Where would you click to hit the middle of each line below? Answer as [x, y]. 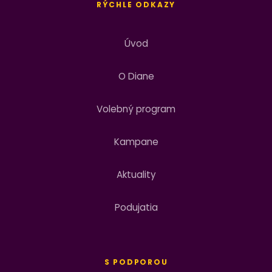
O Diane [136, 76]
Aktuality [136, 175]
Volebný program [136, 109]
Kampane [136, 142]
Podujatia [136, 208]
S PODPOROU [136, 262]
